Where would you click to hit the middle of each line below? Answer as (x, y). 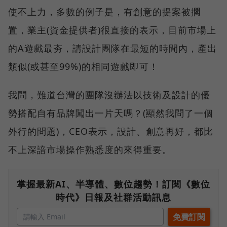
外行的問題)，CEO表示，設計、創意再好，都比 (111, 131)
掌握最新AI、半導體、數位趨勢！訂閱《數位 (113, 184)
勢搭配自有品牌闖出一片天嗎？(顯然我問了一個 (111, 113)
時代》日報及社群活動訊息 (113, 197)
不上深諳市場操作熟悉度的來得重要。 (90, 150)
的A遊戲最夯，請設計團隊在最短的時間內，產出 (112, 48)
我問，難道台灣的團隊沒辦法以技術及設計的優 (109, 95)
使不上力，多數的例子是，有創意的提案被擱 (104, 12)
